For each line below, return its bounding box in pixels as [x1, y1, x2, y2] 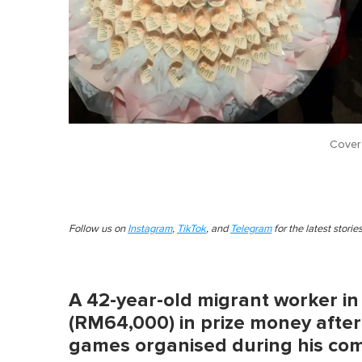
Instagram [128, 223, 172, 234]
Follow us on [69, 223, 128, 234]
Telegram [230, 223, 271, 234]
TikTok [177, 223, 206, 234]
